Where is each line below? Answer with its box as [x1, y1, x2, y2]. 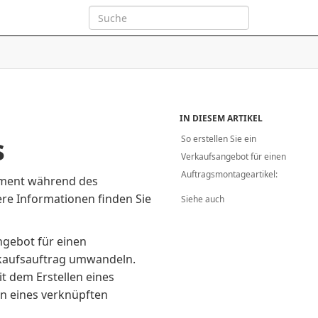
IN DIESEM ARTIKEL [180, 112, 263, 124]
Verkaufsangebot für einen [181, 150, 287, 163]
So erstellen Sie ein [181, 133, 257, 145]
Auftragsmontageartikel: [181, 168, 278, 180]
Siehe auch [181, 193, 225, 205]
